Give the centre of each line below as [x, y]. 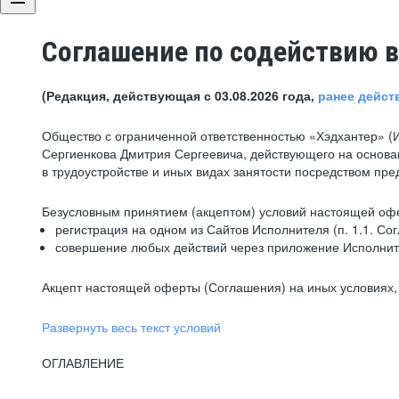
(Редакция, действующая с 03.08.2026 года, [180, 95]
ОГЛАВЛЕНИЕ [83, 362]
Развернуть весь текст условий [131, 327]
